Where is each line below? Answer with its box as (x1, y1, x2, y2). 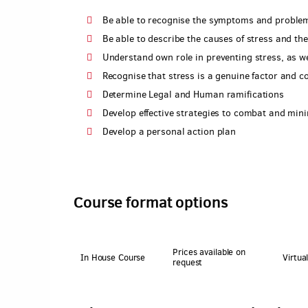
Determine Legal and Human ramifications (102, 88, 284, 101)
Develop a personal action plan (102, 125, 236, 138)
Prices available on (173, 246, 245, 258)
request (173, 256, 203, 268)
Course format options (74, 191, 228, 212)
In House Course (80, 251, 146, 263)
